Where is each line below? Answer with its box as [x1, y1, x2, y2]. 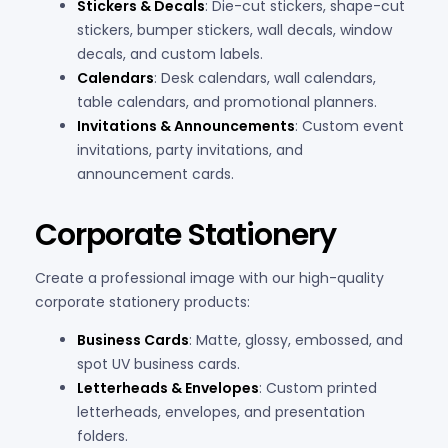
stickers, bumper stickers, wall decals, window [77, 19, 392, 40]
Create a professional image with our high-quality [35, 267, 384, 288]
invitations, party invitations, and [77, 139, 303, 160]
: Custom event [295, 115, 404, 136]
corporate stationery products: [35, 291, 250, 312]
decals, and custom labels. [77, 43, 263, 64]
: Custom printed [259, 377, 377, 398]
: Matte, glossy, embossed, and [189, 329, 403, 350]
